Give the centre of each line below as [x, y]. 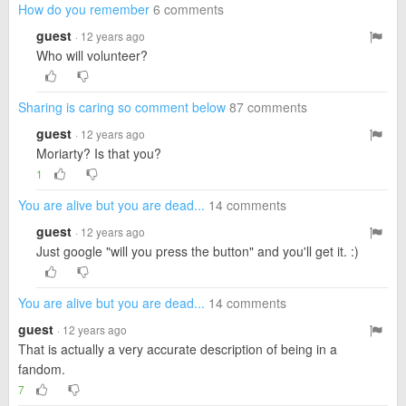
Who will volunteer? [92, 55]
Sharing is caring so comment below [122, 107]
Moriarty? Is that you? [99, 153]
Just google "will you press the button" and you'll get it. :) [198, 251]
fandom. [42, 369]
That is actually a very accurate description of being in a [178, 349]
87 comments [268, 107]
